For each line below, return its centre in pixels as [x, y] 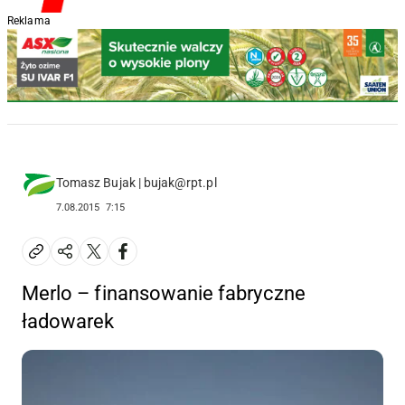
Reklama [29, 21]
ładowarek [68, 322]
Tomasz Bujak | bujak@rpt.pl [137, 183]
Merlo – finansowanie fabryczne [164, 294]
